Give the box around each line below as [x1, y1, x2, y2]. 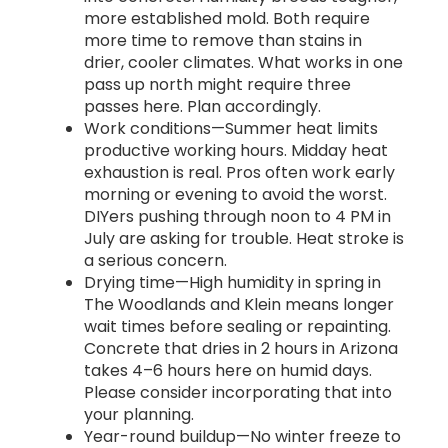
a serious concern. [84, 249, 227, 273]
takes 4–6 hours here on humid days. [84, 359, 372, 383]
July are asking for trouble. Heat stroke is [84, 227, 404, 251]
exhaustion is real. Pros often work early [84, 161, 395, 185]
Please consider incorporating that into [84, 381, 392, 405]
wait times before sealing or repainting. [84, 315, 391, 339]
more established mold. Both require [84, 7, 370, 31]
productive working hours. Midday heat [84, 139, 388, 163]
